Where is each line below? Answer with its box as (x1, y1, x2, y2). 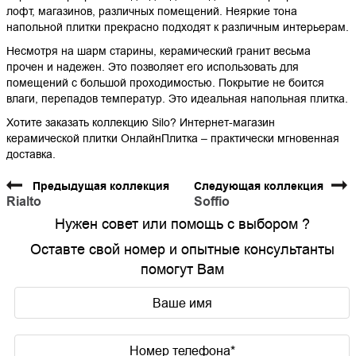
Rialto (6, 192, 41, 211)
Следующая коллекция (194, 178, 324, 195)
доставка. (6, 146, 56, 163)
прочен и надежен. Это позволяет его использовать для (6, 59, 299, 75)
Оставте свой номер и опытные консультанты (29, 239, 335, 260)
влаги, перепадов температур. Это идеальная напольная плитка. (6, 91, 348, 107)
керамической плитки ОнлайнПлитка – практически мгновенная (6, 130, 339, 147)
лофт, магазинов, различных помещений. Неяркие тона (6, 3, 297, 20)
